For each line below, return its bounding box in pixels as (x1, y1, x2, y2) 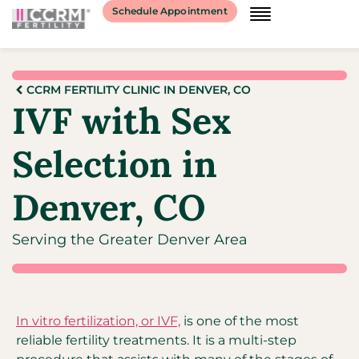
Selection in (12, 141, 217, 187)
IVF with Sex (12, 98, 232, 143)
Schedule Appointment (111, 5, 228, 17)
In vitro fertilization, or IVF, (16, 313, 180, 329)
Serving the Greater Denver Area (12, 231, 248, 248)
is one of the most (180, 313, 299, 329)
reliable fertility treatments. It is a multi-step (16, 333, 296, 348)
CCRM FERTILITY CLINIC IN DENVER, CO (26, 83, 251, 97)
